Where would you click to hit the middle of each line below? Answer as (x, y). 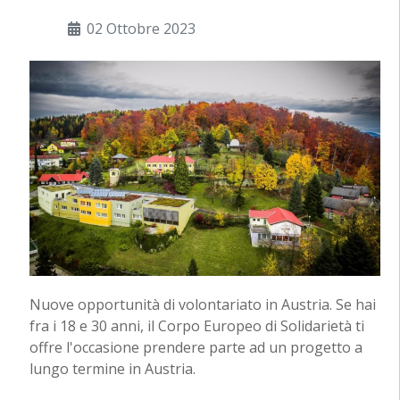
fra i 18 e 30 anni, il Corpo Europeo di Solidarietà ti (196, 326)
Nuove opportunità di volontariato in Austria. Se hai (202, 305)
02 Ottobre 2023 (141, 29)
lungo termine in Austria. (112, 369)
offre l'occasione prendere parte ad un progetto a (196, 348)
